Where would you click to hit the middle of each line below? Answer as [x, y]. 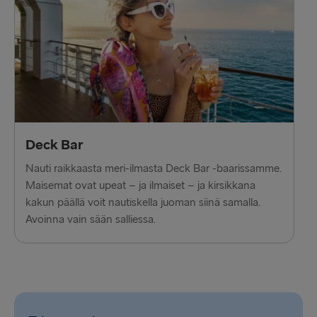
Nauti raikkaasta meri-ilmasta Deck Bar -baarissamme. [154, 169]
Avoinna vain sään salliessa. [91, 220]
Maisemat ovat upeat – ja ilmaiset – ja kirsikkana [140, 186]
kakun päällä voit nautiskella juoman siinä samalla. [143, 203]
